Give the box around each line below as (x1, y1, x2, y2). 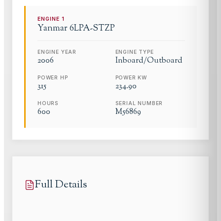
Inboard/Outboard (115, 55, 183, 67)
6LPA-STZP (70, 22, 115, 35)
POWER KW (115, 74, 147, 81)
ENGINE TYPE (115, 49, 154, 56)
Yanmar (37, 22, 68, 35)
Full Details (35, 177, 87, 193)
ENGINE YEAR (37, 49, 77, 56)
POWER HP (37, 74, 68, 81)
